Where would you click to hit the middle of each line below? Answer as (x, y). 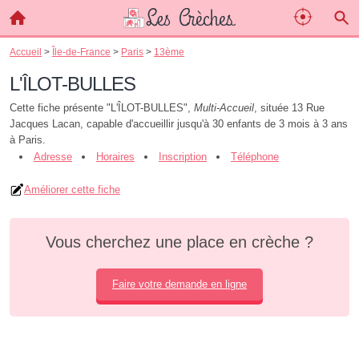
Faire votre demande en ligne (179, 284)
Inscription (183, 157)
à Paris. (28, 140)
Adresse (53, 157)
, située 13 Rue (289, 108)
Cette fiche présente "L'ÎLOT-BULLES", (102, 108)
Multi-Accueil (224, 108)
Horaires (115, 157)
